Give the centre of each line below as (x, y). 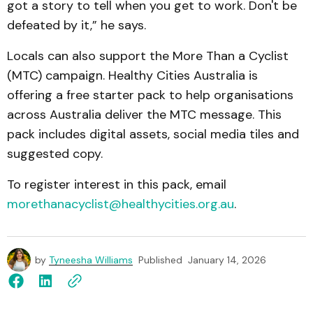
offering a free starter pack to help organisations (150, 95)
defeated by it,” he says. (77, 25)
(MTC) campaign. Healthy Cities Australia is (132, 75)
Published (160, 260)
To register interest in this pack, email (118, 184)
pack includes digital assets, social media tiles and (153, 134)
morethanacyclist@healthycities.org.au (121, 204)
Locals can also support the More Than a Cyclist (148, 56)
